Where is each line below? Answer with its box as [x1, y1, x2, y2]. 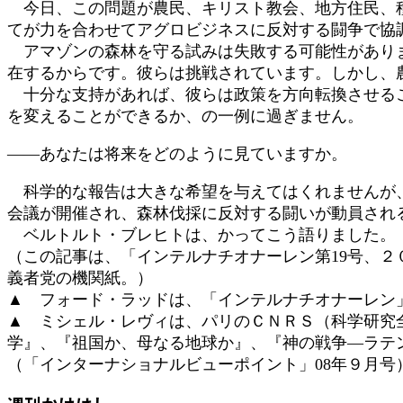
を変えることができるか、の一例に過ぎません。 [7, 106, 363, 125]
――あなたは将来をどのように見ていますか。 [7, 144, 347, 163]
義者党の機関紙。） [7, 268, 153, 287]
